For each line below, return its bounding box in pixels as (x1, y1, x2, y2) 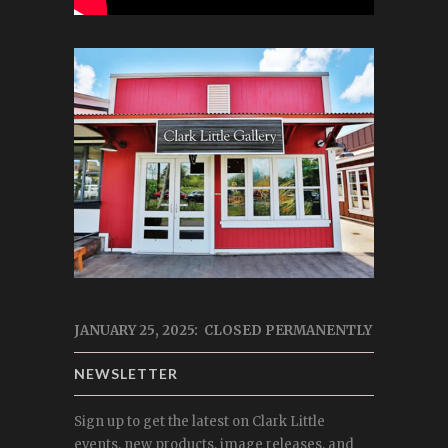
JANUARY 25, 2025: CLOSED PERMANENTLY (74, 321, 372, 339)
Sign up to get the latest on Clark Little (74, 412, 325, 430)
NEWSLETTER (74, 364, 178, 382)
